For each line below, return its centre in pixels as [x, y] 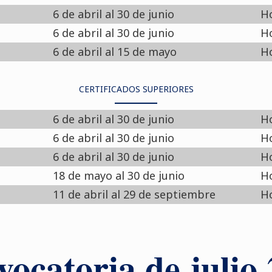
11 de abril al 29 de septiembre [134, 194]
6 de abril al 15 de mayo [115, 52]
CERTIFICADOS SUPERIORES [136, 89]
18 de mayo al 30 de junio [119, 175]
